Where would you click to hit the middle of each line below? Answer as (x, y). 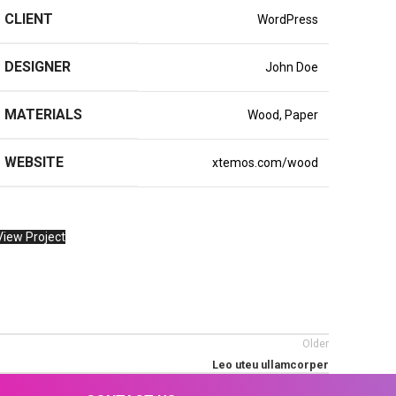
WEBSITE (34, 162)
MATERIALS (43, 114)
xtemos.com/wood (265, 163)
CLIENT (28, 19)
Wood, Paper (282, 115)
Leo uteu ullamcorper (271, 365)
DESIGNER (37, 67)
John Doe (291, 67)
